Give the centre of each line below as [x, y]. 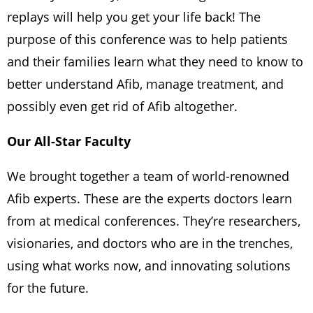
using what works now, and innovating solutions [149, 266]
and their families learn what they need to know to [155, 62]
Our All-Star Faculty [71, 141]
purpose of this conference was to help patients [147, 39]
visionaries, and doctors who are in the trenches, [150, 243]
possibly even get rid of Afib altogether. [124, 107]
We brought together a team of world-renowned [148, 176]
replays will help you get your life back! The [134, 17]
